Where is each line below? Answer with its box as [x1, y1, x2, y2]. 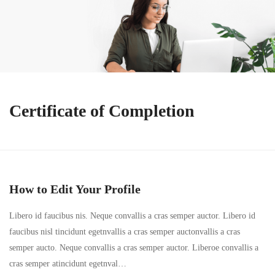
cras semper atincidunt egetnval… [9, 259, 126, 268]
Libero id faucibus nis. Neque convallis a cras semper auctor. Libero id [9, 211, 255, 220]
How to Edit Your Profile [9, 182, 141, 196]
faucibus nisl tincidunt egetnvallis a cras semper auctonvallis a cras [9, 227, 240, 236]
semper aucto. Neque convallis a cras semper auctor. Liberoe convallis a [9, 243, 258, 252]
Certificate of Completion [9, 101, 195, 120]
